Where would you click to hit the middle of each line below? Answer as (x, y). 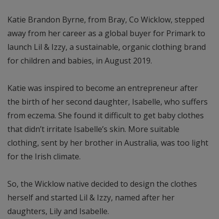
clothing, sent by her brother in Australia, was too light (108, 143)
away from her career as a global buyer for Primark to (106, 33)
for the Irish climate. (44, 157)
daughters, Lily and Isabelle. (58, 211)
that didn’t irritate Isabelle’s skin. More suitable (93, 129)
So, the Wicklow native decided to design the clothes (102, 184)
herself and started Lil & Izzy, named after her (91, 198)
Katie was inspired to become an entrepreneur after (103, 88)
